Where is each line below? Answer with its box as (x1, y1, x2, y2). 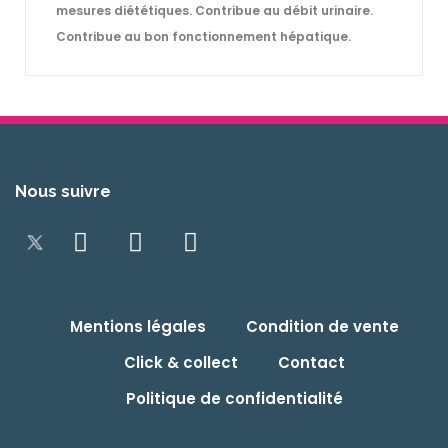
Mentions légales (69, 315, 206, 337)
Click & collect (123, 351, 238, 373)
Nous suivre (15, 181, 111, 201)
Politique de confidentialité (125, 387, 343, 409)
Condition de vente (245, 315, 399, 337)
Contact (277, 351, 345, 373)
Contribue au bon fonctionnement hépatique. (56, 27, 351, 45)
